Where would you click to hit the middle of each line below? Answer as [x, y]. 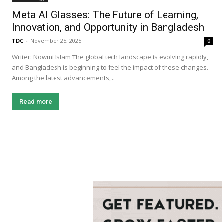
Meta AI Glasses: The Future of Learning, [105, 15]
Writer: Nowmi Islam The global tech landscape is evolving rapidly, [42, 57]
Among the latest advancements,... [63, 78]
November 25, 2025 [56, 41]
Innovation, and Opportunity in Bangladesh [108, 28]
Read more [36, 102]
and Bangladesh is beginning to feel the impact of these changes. [110, 68]
